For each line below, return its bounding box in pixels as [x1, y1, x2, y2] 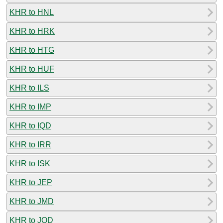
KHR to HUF [9, 64, 54, 73]
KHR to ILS [9, 83, 49, 92]
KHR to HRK [9, 26, 55, 35]
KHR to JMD [9, 197, 54, 206]
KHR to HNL [9, 7, 54, 16]
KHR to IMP [9, 102, 51, 111]
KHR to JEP [9, 178, 52, 187]
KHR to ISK [9, 159, 50, 168]
